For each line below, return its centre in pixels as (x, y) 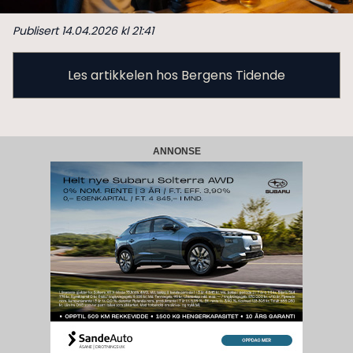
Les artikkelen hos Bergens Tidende (176, 76)
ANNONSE (176, 152)
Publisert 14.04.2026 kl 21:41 (83, 31)
